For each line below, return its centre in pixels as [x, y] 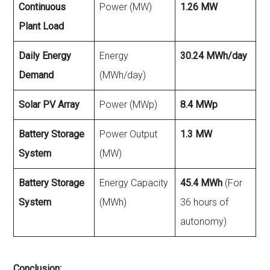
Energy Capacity [134, 183]
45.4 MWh [202, 183]
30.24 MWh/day [214, 56]
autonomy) [204, 222]
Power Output [129, 134]
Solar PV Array [49, 105]
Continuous [42, 7]
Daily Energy [45, 56]
